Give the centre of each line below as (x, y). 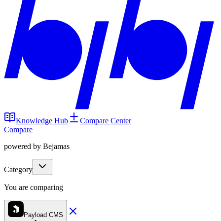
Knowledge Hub (42, 121)
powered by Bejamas (37, 146)
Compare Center (106, 121)
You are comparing (34, 187)
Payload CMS (43, 215)
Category (18, 169)
